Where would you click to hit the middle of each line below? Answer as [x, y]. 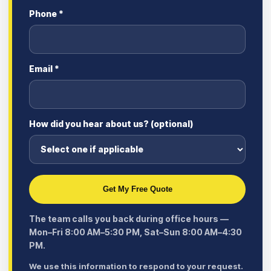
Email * [44, 68]
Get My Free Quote [137, 189]
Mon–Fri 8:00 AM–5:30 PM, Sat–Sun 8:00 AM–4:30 [135, 232]
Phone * [46, 13]
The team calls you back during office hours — [129, 218]
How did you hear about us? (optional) [111, 123]
